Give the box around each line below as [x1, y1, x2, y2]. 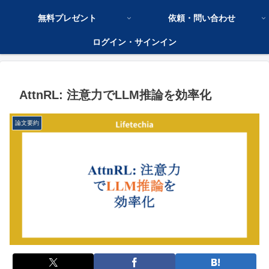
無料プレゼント [38, 13, 97, 23]
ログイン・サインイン [92, 37, 177, 47]
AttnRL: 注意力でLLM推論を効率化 [19, 88, 211, 101]
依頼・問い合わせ [168, 13, 235, 23]
